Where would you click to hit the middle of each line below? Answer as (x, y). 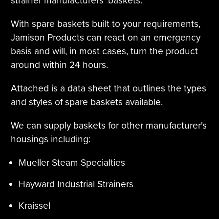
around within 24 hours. (60, 65)
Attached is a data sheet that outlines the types (109, 88)
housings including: (51, 139)
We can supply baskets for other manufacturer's (109, 126)
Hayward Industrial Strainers (76, 184)
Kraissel (35, 206)
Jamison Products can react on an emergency (106, 38)
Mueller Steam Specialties (72, 163)
